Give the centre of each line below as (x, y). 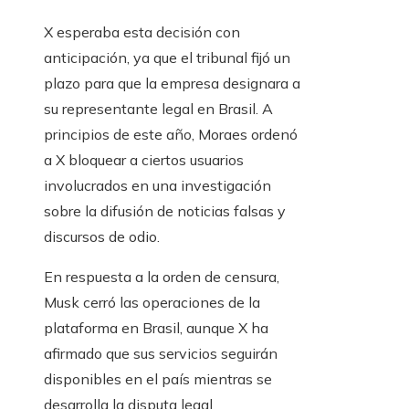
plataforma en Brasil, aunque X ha (156, 328)
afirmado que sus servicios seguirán (161, 353)
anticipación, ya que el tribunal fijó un (167, 58)
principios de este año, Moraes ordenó (171, 134)
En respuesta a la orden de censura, (162, 277)
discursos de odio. (102, 236)
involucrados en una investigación (157, 185)
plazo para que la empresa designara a (172, 83)
